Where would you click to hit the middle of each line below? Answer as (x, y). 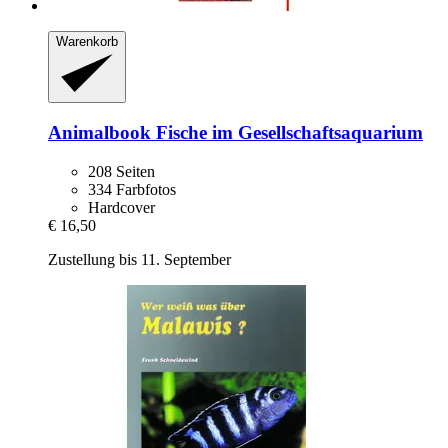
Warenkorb (87, 41)
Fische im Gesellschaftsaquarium (287, 132)
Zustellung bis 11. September (139, 259)
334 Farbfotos (132, 189)
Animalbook (99, 132)
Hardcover (121, 207)
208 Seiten (121, 171)
